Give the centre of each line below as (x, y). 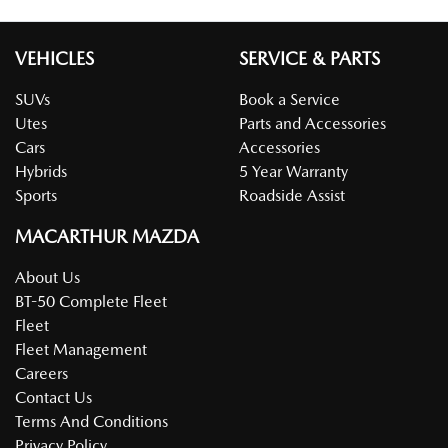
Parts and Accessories (312, 123)
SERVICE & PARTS (309, 58)
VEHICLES (54, 58)
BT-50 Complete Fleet (91, 301)
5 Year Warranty (293, 171)
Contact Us (53, 397)
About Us (47, 277)
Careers (41, 373)
